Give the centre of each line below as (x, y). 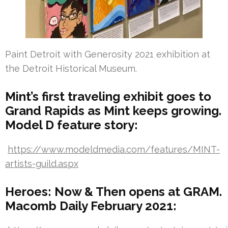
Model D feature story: (72, 125)
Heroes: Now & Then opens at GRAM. (113, 191)
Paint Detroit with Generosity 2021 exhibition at (108, 54)
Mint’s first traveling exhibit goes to (108, 96)
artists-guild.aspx (42, 163)
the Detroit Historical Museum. (71, 68)
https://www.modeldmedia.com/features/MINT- (114, 149)
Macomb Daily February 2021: (91, 206)
